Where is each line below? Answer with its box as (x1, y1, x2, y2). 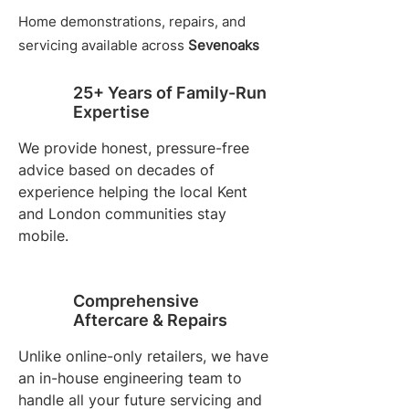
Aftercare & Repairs (73, 310, 227, 330)
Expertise (73, 102, 150, 122)
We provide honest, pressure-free (18, 139, 249, 158)
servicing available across (18, 37, 188, 55)
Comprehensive (73, 291, 199, 311)
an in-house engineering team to (18, 369, 242, 388)
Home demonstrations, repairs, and (18, 13, 246, 31)
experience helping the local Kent (18, 183, 247, 202)
